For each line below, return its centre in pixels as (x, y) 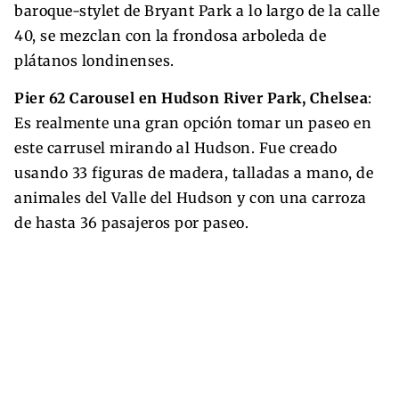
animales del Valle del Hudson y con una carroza (191, 197)
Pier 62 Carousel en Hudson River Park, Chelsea (191, 98)
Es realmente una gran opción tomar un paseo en (193, 122)
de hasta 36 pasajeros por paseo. (131, 222)
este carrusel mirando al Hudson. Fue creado (176, 147)
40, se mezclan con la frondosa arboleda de (170, 35)
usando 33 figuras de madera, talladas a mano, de (194, 172)
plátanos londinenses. (94, 60)
